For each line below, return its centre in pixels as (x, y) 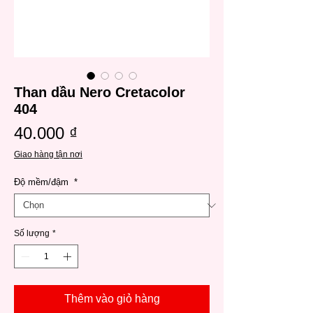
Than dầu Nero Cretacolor (100, 93)
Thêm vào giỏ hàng (112, 299)
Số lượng (32, 234)
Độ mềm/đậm (43, 182)
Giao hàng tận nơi (48, 155)
